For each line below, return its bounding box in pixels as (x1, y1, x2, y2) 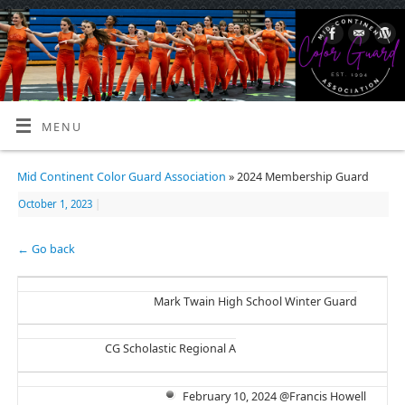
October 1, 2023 (17, 197, 92, 211)
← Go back (16, 241, 75, 258)
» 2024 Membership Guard (225, 168, 369, 184)
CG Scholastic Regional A (104, 341, 236, 357)
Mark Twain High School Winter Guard (153, 294, 357, 310)
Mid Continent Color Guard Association (16, 168, 226, 184)
